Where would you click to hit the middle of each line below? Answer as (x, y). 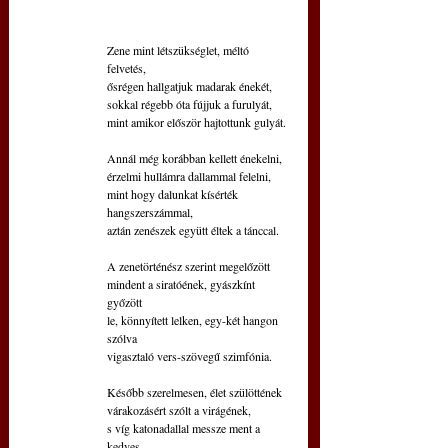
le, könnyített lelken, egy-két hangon (194, 319)
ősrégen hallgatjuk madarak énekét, (189, 85)
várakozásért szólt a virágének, (180, 409)
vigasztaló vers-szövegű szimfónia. (189, 355)
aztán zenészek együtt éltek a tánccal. (193, 229)
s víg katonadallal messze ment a (185, 427)
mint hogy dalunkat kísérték (174, 193)
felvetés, (126, 67)
